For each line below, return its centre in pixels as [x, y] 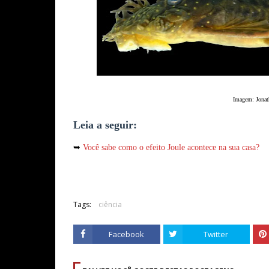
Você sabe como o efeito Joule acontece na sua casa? [171, 147]
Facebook [126, 234]
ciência [110, 204]
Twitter [216, 234]
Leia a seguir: [105, 125]
